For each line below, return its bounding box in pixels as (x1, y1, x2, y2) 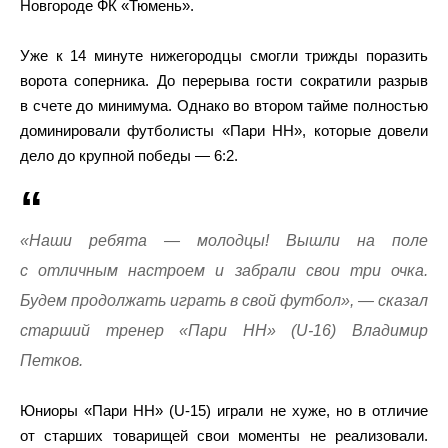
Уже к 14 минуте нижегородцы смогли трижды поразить (20, 47, 428, 64)
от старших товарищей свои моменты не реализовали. (20, 427, 428, 444)
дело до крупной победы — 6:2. (20, 147, 238, 164)
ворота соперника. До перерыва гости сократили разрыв (20, 72, 428, 89)
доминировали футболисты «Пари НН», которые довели (20, 122, 428, 139)
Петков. (20, 352, 83, 369)
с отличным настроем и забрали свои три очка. (20, 262, 428, 279)
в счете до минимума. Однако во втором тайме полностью (20, 97, 428, 114)
